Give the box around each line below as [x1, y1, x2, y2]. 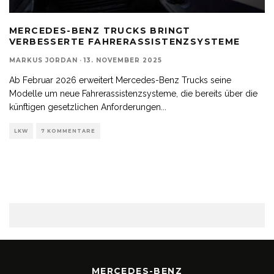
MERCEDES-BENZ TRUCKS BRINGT [9, 24, 191, 36]
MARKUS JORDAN [9, 56, 78, 64]
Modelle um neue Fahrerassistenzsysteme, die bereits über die [9, 88, 257, 98]
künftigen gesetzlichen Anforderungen [9, 102, 161, 112]
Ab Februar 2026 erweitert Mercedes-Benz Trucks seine [9, 75, 231, 85]
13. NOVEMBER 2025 [84, 56, 162, 64]
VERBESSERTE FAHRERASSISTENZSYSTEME [9, 35, 240, 47]
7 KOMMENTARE [41, 127, 95, 134]
